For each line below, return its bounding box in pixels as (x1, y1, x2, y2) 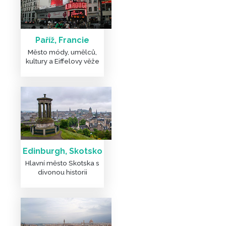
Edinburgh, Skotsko (22, 146, 102, 156)
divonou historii (37, 167, 87, 176)
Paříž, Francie (35, 35, 90, 45)
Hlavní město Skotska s (25, 158, 100, 167)
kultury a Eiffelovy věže (25, 56, 99, 65)
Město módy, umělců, (28, 47, 97, 56)
